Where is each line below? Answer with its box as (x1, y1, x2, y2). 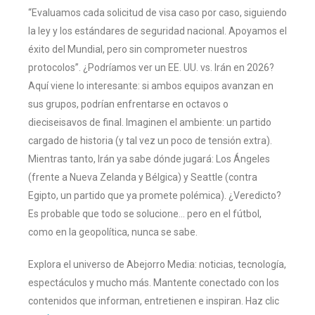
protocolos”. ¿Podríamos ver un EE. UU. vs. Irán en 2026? (28, 61, 274, 73)
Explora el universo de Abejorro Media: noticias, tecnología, (28, 258, 286, 270)
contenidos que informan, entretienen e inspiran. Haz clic (28, 295, 279, 307)
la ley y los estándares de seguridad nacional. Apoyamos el (28, 25, 287, 37)
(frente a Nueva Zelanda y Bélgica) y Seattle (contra (28, 171, 257, 183)
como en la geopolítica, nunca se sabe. (28, 226, 198, 238)
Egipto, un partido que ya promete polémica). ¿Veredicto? (28, 189, 281, 201)
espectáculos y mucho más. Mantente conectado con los (28, 276, 279, 288)
